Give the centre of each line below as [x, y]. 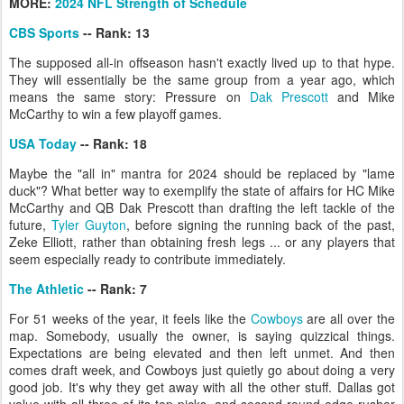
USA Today [43, 143]
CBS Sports [44, 32]
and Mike [362, 96]
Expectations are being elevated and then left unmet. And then [202, 353]
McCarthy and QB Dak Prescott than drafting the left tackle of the [202, 207]
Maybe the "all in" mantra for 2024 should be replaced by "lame [202, 173]
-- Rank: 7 [115, 289]
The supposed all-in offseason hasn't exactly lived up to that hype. [202, 62]
